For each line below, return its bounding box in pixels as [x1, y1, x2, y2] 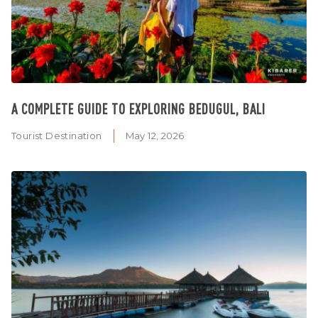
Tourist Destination [11, 129, 102, 141]
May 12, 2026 [125, 129, 185, 141]
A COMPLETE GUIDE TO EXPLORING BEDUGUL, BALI [11, 99, 265, 118]
